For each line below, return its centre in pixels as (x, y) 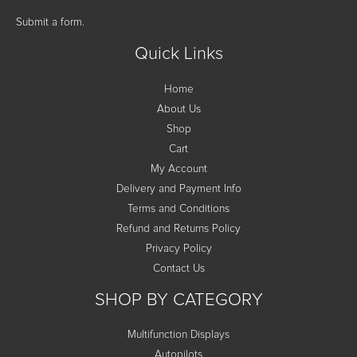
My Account (178, 169)
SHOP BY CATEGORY (178, 300)
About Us (178, 109)
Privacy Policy (178, 248)
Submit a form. (50, 23)
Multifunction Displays (178, 335)
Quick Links (178, 54)
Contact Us (178, 268)
